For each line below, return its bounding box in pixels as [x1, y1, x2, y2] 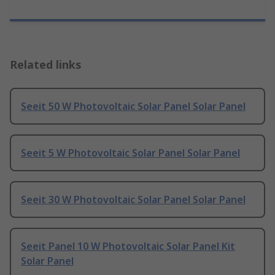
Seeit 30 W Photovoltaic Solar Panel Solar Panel [21, 193, 246, 207]
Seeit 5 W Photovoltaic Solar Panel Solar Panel [21, 146, 240, 160]
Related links [10, 57, 82, 72]
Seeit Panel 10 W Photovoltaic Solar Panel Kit [21, 239, 235, 254]
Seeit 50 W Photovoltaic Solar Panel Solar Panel [21, 99, 246, 114]
